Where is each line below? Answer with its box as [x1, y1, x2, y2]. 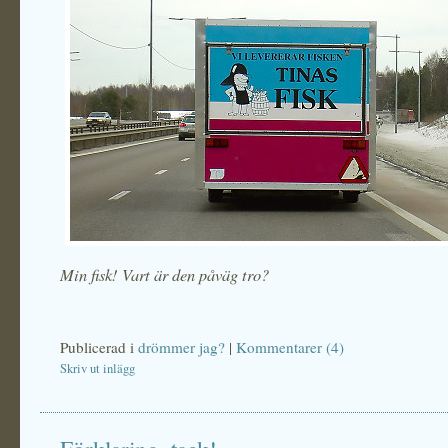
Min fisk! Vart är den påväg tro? [60, 263, 269, 285]
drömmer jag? [138, 337, 225, 357]
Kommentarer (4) [236, 337, 344, 357]
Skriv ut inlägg [60, 360, 135, 377]
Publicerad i [60, 337, 138, 357]
